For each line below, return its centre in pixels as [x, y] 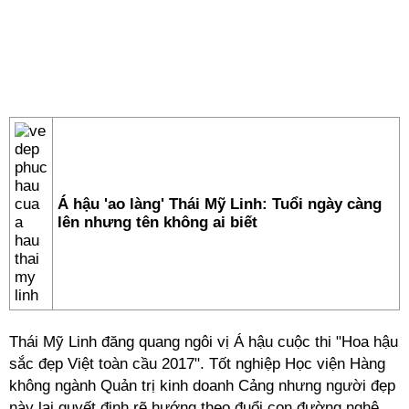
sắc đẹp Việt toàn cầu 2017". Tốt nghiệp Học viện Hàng [197, 364]
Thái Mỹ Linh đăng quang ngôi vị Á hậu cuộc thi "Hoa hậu [204, 342]
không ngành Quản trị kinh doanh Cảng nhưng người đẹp [202, 386]
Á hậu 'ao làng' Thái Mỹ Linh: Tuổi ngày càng [220, 204]
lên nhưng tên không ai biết [157, 222]
